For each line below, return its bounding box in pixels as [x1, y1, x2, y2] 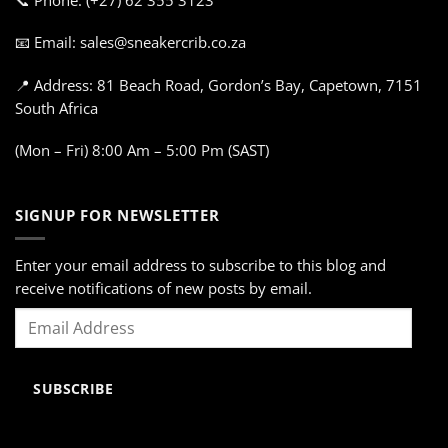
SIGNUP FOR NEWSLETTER [15, 204, 220, 225]
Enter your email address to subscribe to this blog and [15, 255, 386, 276]
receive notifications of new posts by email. [15, 278, 312, 299]
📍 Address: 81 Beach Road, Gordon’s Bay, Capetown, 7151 [15, 74, 422, 95]
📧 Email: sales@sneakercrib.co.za [15, 32, 246, 53]
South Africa [15, 97, 98, 118]
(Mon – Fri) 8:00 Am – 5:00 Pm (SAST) [15, 140, 269, 161]
